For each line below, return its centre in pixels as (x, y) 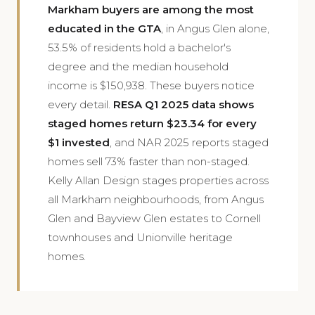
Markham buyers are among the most (151, 9)
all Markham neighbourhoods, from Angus (156, 199)
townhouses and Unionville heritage (140, 237)
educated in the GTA (104, 28)
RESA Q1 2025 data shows (184, 104)
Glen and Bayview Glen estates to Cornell (154, 218)
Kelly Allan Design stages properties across (158, 180)
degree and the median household (138, 66)
